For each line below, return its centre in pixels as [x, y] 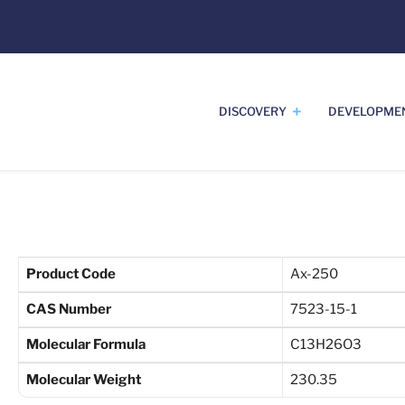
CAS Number [68, 309]
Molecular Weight [83, 380]
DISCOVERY [253, 111]
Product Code [71, 274]
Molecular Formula [85, 344]
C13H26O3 [325, 344]
